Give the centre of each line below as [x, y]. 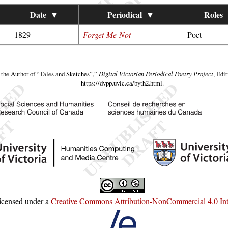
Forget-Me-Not [107, 34]
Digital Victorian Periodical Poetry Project [156, 74]
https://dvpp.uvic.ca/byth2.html [121, 83]
